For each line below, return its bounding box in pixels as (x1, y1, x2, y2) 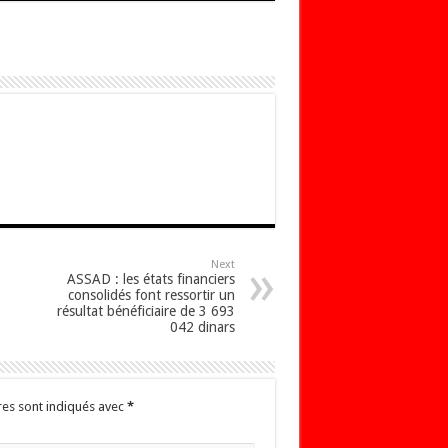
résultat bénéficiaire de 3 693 (56, 303, 235, 320)
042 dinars (169, 319, 235, 336)
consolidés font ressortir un (67, 287, 235, 304)
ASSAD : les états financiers (66, 271, 235, 288)
